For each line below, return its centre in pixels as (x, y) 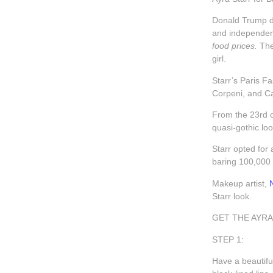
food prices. (236, 46)
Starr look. (232, 196)
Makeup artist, (241, 183)
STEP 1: (228, 239)
